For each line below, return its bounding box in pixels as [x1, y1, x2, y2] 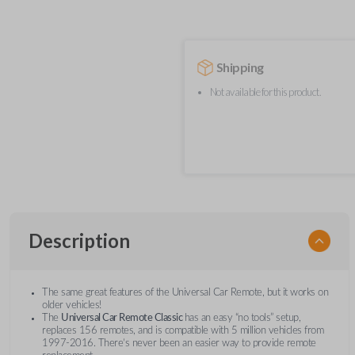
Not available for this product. [209, 85, 322, 98]
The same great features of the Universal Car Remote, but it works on [42, 288, 328, 297]
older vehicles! [42, 300, 104, 310]
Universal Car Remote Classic [61, 313, 185, 323]
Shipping [216, 59, 264, 74]
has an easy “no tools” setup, [184, 313, 300, 323]
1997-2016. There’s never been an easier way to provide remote [42, 338, 316, 348]
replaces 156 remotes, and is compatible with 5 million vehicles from [42, 326, 323, 335]
